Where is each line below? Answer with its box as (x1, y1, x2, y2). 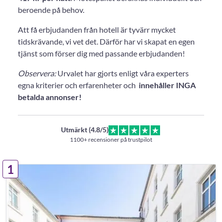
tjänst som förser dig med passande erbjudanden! (18, 49, 185, 58)
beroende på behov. (18, 5, 84, 14)
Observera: (18, 68, 56, 78)
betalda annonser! (18, 92, 82, 102)
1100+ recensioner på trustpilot (70, 136, 152, 143)
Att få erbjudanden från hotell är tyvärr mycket (18, 25, 176, 34)
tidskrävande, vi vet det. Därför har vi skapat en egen (18, 37, 195, 46)
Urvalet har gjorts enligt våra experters (56, 68, 189, 78)
